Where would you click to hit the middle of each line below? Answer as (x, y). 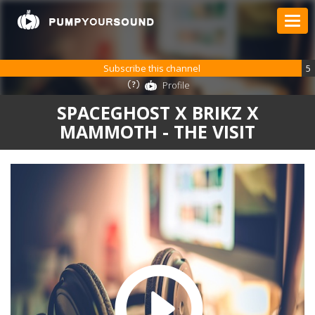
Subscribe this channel (154, 68)
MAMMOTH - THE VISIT (157, 131)
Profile (176, 85)
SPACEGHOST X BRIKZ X (157, 112)
